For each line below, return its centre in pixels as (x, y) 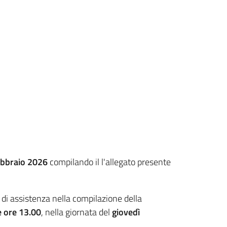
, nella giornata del (77, 212)
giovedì (126, 212)
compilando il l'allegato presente (110, 162)
